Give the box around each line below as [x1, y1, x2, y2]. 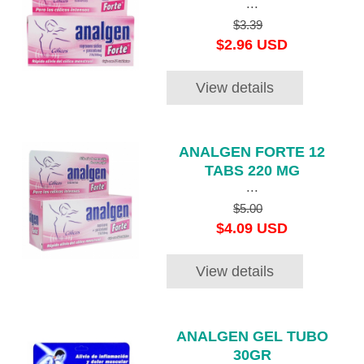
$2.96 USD [216, 36, 288, 53]
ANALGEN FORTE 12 [179, 144, 326, 161]
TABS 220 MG [204, 162, 300, 180]
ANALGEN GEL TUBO [175, 327, 328, 344]
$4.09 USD [216, 220, 288, 237]
